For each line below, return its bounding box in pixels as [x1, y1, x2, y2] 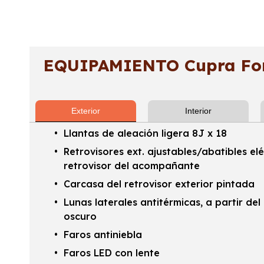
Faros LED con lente [63, 247, 160, 259]
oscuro [63, 210, 97, 223]
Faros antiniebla [63, 229, 142, 241]
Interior [184, 106, 212, 116]
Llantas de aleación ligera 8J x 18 [63, 127, 227, 140]
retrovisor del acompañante [63, 160, 200, 172]
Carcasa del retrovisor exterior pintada [63, 178, 255, 190]
